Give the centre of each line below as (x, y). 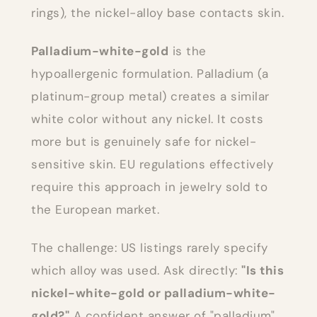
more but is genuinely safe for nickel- (144, 141)
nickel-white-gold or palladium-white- (154, 293)
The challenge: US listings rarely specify (150, 247)
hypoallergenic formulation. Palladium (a (150, 73)
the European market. (95, 209)
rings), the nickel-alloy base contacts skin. (157, 12)
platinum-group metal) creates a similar (150, 96)
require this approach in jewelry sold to (149, 186)
